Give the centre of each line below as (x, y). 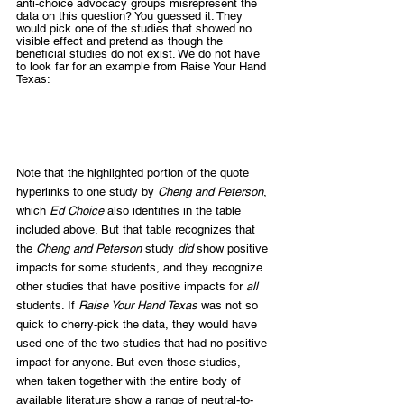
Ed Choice (77, 211)
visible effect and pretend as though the (121, 41)
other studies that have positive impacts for (131, 287)
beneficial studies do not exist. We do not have (140, 54)
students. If (47, 306)
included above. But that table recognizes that (138, 230)
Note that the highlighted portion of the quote (134, 173)
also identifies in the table (174, 211)
